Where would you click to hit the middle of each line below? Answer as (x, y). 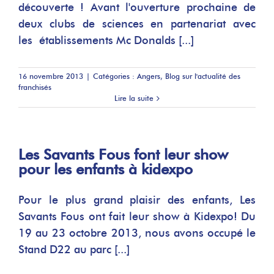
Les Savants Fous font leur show (123, 154)
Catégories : (115, 76)
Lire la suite (134, 98)
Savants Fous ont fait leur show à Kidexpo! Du (137, 217)
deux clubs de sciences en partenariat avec (137, 24)
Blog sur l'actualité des (203, 76)
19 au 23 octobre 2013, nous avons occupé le (137, 233)
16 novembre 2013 (51, 76)
